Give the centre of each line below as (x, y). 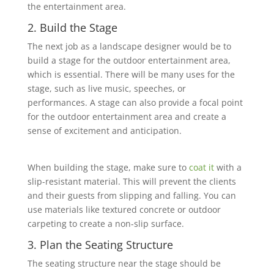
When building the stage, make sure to (108, 167)
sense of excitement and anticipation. (104, 131)
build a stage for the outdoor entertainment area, (129, 60)
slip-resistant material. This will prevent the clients (131, 181)
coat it (201, 167)
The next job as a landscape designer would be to (129, 46)
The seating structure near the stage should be (124, 263)
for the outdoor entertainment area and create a (127, 117)
